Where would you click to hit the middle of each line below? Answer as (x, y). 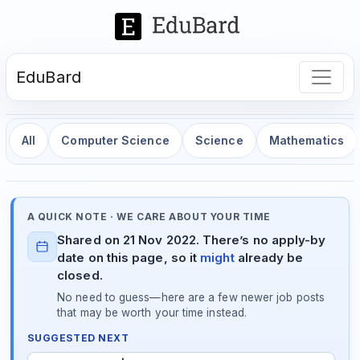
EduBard (49, 77)
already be (269, 258)
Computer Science (115, 141)
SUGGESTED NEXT (78, 338)
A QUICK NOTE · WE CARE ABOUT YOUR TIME (149, 217)
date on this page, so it (129, 258)
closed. (80, 276)
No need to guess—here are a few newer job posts (191, 297)
